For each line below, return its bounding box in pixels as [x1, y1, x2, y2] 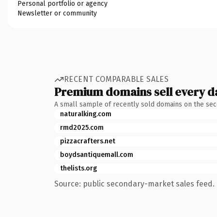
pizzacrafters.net [60, 137, 115, 145]
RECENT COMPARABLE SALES [64, 75, 169, 84]
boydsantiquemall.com [60, 150, 133, 159]
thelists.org [60, 164, 97, 172]
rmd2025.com [60, 123, 104, 132]
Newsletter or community [17, 9, 97, 17]
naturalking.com [60, 109, 111, 118]
